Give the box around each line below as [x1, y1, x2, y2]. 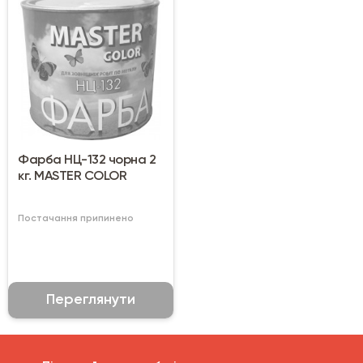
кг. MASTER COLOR [18, 170, 126, 184]
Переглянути [46, 293, 135, 308]
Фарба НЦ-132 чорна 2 [18, 154, 156, 168]
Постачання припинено [18, 214, 134, 224]
